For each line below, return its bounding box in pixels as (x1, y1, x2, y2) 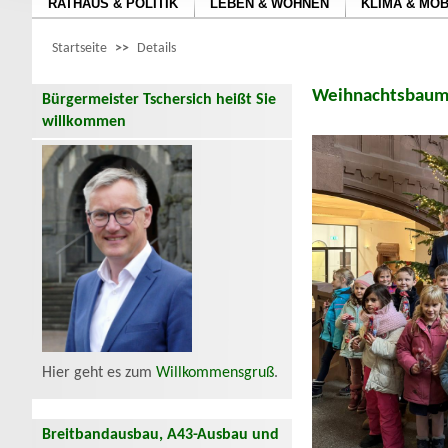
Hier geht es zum (42, 365, 156, 382)
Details (137, 41, 176, 56)
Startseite (52, 41, 107, 56)
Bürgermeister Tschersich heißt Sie (42, 92, 276, 108)
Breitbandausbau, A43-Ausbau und (42, 427, 279, 444)
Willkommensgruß (156, 365, 274, 382)
